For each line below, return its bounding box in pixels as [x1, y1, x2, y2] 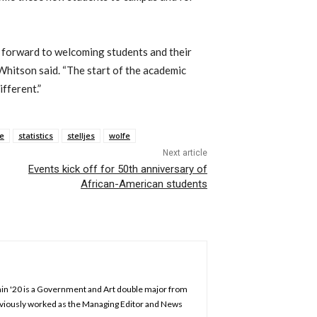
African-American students [80, 178, 207, 191]
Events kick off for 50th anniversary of [28, 163, 207, 176]
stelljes [67, 130, 95, 142]
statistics [18, 130, 53, 142]
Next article [162, 148, 207, 158]
